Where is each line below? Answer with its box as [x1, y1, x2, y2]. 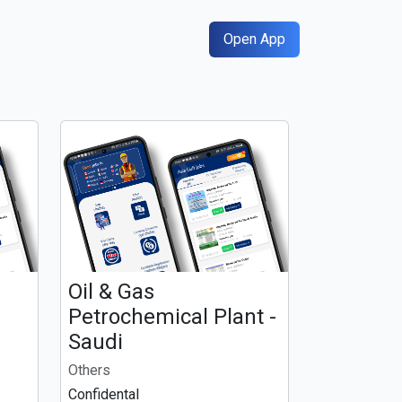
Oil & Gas [68, 279, 154, 305]
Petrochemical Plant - [68, 304, 276, 330]
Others [68, 362, 110, 380]
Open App [223, 31, 285, 48]
